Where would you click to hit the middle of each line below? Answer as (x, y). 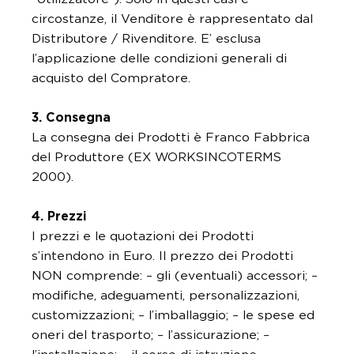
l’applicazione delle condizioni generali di (159, 58)
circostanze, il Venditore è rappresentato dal (172, 19)
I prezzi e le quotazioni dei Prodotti (143, 236)
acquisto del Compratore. (111, 78)
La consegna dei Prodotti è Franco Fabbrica (171, 137)
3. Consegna (71, 118)
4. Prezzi (59, 217)
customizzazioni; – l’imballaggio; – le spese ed (173, 315)
